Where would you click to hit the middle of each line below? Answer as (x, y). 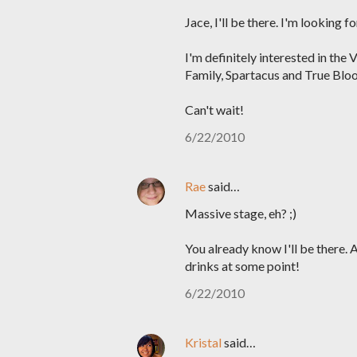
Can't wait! (214, 110)
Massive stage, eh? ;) (241, 213)
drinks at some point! (242, 266)
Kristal (203, 342)
